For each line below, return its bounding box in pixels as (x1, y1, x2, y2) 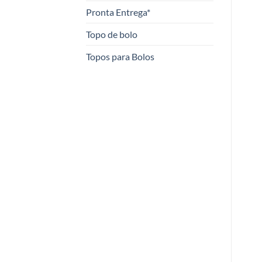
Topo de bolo (86, 29, 137, 40)
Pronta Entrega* (86, 6, 150, 18)
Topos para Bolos (86, 51, 154, 63)
